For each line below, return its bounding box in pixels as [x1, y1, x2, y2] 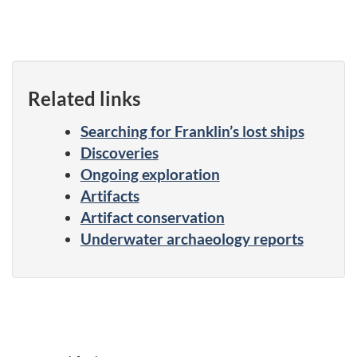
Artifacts [80, 186, 139, 205]
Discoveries [80, 143, 159, 162]
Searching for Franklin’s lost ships [80, 121, 304, 140]
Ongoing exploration [80, 164, 220, 183]
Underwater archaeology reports [80, 229, 304, 248]
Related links [28, 86, 140, 110]
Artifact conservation [80, 207, 225, 226]
